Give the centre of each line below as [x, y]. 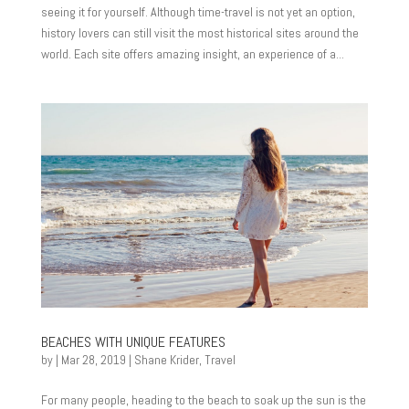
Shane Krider [166, 360]
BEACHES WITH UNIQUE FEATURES [133, 342]
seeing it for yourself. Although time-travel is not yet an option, [198, 12]
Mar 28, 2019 [93, 360]
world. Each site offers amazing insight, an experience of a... [192, 54]
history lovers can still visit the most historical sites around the [199, 33]
